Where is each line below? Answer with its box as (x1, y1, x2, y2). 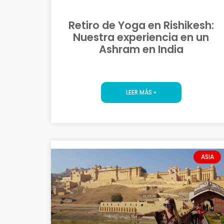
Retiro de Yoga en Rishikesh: (68, 17, 214, 32)
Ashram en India (98, 41, 183, 56)
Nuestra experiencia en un (73, 29, 209, 44)
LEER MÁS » (125, 87, 156, 96)
